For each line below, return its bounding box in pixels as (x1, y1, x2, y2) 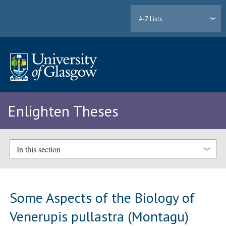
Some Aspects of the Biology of (10, 188, 195, 207)
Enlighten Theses (8, 101, 119, 121)
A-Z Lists (139, 14, 163, 23)
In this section (16, 143, 61, 154)
